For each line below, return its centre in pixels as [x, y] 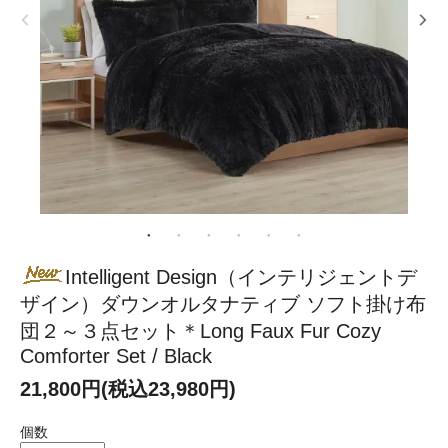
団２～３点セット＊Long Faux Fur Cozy [200, 330]
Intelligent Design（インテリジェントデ [241, 276]
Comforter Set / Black [116, 355]
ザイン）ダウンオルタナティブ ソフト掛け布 [223, 303]
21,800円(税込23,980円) [128, 388]
